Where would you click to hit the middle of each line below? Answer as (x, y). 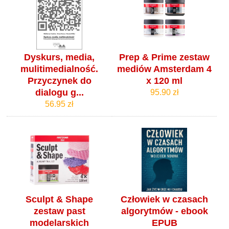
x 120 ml (165, 81)
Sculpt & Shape (60, 200)
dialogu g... (59, 92)
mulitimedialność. (60, 69)
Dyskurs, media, (60, 57)
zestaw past (59, 211)
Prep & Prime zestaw (165, 57)
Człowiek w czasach (165, 200)
